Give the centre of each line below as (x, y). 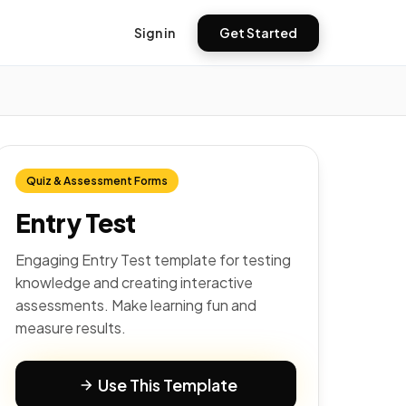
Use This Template (168, 385)
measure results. (71, 328)
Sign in (155, 32)
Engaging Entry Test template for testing (153, 260)
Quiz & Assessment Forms (97, 181)
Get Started (258, 32)
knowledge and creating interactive (134, 282)
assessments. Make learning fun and (136, 305)
